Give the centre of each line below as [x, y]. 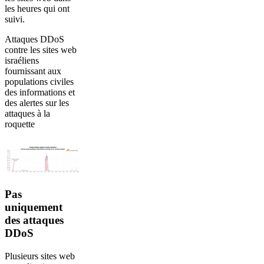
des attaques [34, 220]
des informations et [40, 92]
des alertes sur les [37, 103]
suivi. [15, 19]
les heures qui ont [37, 9]
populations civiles [39, 82]
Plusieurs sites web [40, 256]
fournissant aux [33, 71]
